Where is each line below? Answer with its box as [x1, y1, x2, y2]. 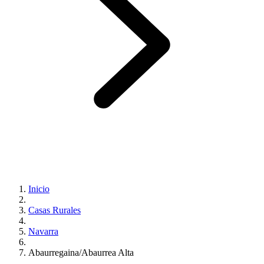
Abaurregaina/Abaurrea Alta [28, 247, 134, 258]
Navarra [28, 226, 58, 236]
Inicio [28, 183, 49, 194]
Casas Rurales [28, 204, 81, 215]
